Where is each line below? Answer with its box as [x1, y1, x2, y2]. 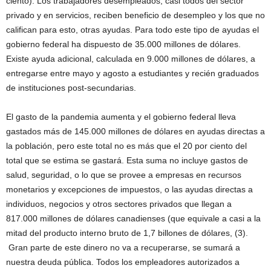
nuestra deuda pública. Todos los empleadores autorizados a [6, 257, 240, 267]
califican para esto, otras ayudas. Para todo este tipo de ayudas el [6, 25, 259, 34]
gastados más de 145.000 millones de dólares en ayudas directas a [6, 126, 265, 136]
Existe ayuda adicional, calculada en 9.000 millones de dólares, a [6, 54, 255, 64]
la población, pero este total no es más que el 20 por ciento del [6, 141, 247, 151]
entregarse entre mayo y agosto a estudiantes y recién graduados [6, 68, 259, 78]
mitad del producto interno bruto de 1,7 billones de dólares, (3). [6, 228, 248, 238]
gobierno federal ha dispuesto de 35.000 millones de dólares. [6, 39, 241, 49]
